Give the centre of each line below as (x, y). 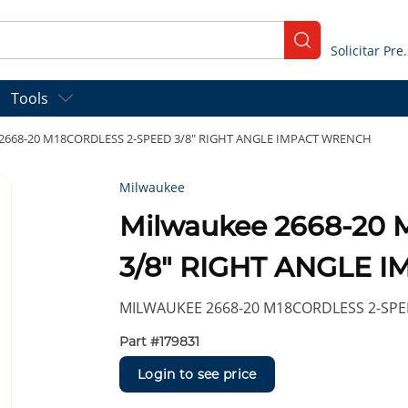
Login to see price (197, 374)
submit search (344, 48)
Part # (140, 342)
